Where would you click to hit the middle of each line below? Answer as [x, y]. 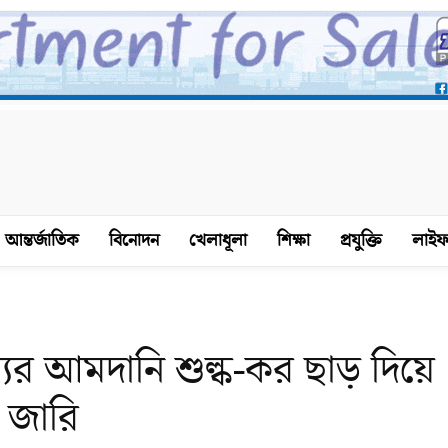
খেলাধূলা [217, 240]
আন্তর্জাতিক [41, 240]
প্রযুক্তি [360, 240]
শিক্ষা [293, 240]
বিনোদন [133, 240]
